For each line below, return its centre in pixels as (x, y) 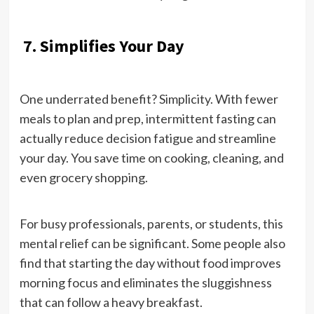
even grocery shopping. (83, 177)
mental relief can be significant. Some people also (152, 243)
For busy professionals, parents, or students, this (151, 223)
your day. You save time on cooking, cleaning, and (151, 157)
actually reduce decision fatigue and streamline (148, 138)
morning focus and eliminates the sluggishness (145, 282)
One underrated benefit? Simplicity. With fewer (149, 98)
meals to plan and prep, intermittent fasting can (148, 118)
